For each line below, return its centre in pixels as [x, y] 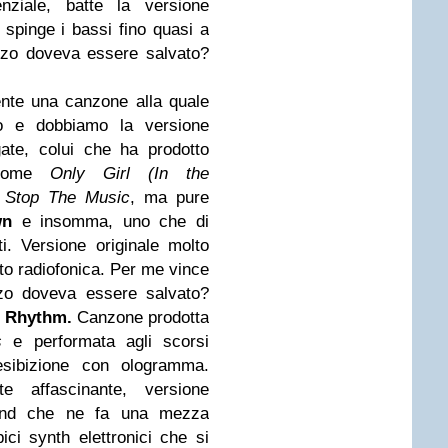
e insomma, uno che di [111, 221]
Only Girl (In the [129, 173]
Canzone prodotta [140, 317]
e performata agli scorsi [111, 341]
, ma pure [169, 197]
